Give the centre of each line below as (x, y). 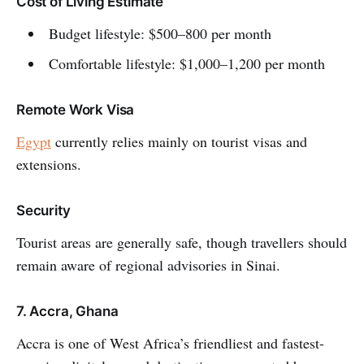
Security (43, 211)
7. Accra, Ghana (67, 312)
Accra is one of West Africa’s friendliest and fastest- (170, 343)
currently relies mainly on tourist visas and (179, 142)
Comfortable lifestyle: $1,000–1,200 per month (186, 64)
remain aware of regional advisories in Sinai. (148, 265)
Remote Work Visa (76, 110)
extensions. (49, 165)
